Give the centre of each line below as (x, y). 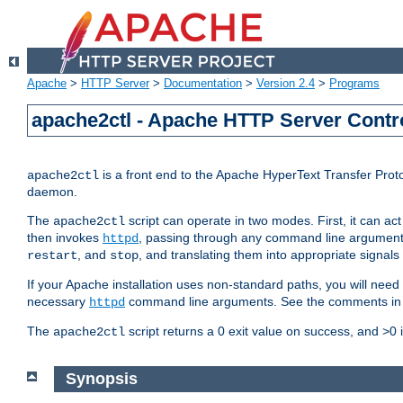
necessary (58, 302)
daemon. (52, 192)
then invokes (65, 238)
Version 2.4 (286, 84)
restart (52, 256)
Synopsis (101, 379)
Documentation (203, 84)
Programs (354, 84)
